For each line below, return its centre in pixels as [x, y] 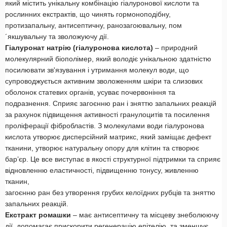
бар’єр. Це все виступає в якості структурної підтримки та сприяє [113, 159]
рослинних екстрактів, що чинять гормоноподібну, [88, 14]
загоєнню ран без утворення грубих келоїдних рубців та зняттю [110, 193]
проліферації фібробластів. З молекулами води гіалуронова [105, 126]
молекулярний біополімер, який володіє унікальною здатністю [108, 59]
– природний [176, 48]
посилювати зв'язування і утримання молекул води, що [97, 70]
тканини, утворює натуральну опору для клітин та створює [102, 148]
